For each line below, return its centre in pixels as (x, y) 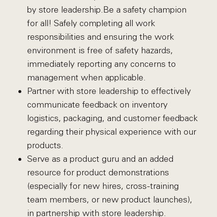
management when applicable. (86, 77)
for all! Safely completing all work (91, 23)
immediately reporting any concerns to (101, 64)
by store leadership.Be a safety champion (107, 10)
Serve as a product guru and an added (100, 159)
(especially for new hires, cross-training (103, 186)
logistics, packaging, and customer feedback (112, 118)
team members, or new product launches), (109, 200)
